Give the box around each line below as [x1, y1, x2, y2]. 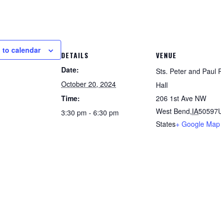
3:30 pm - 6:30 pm [61, 108, 119, 117]
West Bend [156, 106, 190, 116]
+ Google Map [176, 119, 220, 129]
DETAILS [61, 50, 89, 60]
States [156, 119, 176, 129]
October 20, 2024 [61, 79, 116, 89]
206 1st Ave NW [156, 93, 206, 103]
